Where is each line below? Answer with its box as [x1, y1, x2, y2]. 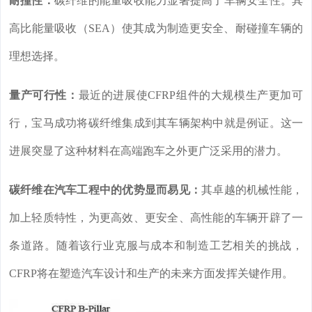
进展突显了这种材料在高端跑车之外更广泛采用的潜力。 [9, 145, 288, 157]
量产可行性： [9, 89, 79, 102]
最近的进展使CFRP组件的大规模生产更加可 [78, 89, 304, 102]
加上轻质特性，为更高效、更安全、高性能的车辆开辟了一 [9, 212, 303, 224]
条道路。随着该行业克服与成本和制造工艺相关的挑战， [9, 240, 303, 252]
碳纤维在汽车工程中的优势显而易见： [9, 184, 202, 196]
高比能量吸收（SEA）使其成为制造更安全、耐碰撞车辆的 [9, 22, 303, 35]
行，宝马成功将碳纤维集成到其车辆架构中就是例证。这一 [9, 117, 303, 130]
